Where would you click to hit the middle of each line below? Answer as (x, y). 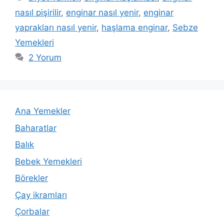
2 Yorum (45, 58)
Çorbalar (32, 212)
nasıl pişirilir (38, 13)
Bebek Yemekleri (48, 161)
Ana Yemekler (43, 111)
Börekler (31, 178)
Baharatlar (36, 128)
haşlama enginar (134, 28)
